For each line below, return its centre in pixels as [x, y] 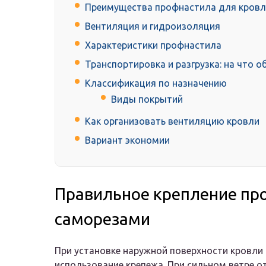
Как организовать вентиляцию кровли [172, 121]
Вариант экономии [127, 140]
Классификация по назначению [156, 83]
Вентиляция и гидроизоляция [153, 26]
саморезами [102, 219]
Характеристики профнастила [153, 45]
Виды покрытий [147, 99]
